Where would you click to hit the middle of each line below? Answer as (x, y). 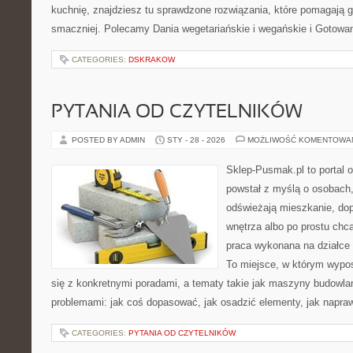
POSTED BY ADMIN (110, 140)
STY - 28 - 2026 (196, 140)
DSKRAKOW (152, 59)
